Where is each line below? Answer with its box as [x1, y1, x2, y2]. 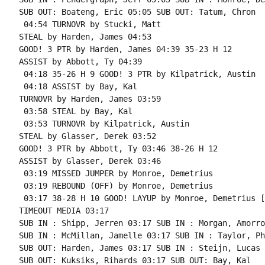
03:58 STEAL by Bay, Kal [18, 106, 132, 116]
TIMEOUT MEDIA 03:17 [18, 206, 109, 215]
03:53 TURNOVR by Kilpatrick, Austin [18, 119, 189, 128]
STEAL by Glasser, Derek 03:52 [18, 131, 156, 141]
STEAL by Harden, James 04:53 [18, 32, 151, 41]
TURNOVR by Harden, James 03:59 [18, 94, 161, 104]
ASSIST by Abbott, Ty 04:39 [18, 57, 142, 66]
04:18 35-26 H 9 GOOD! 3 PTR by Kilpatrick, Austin [18, 69, 256, 79]
